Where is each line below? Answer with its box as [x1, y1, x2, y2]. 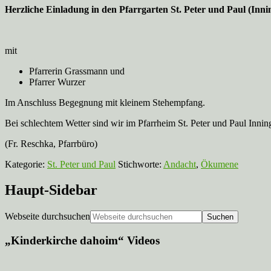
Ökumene [201, 158, 238, 169]
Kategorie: [5, 158, 47, 169]
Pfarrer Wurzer [29, 76, 85, 87]
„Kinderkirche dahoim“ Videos [5, 234, 160, 247]
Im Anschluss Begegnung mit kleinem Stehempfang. [5, 97, 205, 108]
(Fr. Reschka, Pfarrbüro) [5, 138, 97, 149]
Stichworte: [118, 158, 163, 169]
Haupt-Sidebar [5, 181, 97, 198]
